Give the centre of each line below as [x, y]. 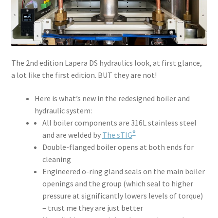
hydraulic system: [63, 111]
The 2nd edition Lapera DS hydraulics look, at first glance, [106, 63]
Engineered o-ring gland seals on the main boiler [123, 172]
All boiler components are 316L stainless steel [119, 123]
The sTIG [117, 135]
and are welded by [72, 135]
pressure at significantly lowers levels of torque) [122, 196]
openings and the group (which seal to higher [118, 184]
